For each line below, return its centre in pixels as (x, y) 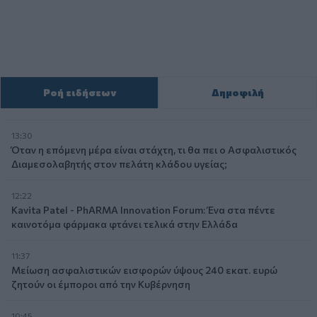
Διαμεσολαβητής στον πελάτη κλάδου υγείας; (119, 164)
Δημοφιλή (238, 93)
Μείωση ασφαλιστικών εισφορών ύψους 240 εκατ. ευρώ (144, 270)
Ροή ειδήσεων (79, 93)
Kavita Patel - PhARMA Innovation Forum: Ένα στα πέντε (143, 210)
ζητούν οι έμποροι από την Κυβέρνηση (101, 284)
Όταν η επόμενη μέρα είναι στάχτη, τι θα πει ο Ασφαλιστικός (154, 150)
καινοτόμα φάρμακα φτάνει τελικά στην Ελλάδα (125, 224)
